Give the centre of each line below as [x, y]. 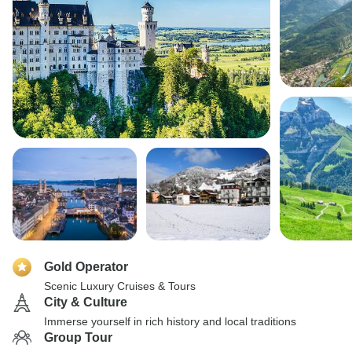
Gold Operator [86, 267]
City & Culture [86, 302]
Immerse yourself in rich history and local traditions [170, 321]
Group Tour [78, 337]
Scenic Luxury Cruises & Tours [120, 286]
